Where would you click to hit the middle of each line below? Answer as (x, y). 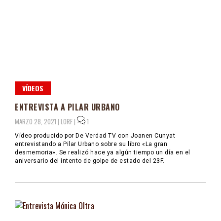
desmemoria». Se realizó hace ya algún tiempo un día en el (103, 153)
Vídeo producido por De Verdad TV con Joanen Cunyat (95, 136)
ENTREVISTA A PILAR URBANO (67, 107)
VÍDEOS (33, 88)
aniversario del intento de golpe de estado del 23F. (90, 161)
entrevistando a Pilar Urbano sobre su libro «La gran (91, 144)
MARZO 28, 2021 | (38, 122)
